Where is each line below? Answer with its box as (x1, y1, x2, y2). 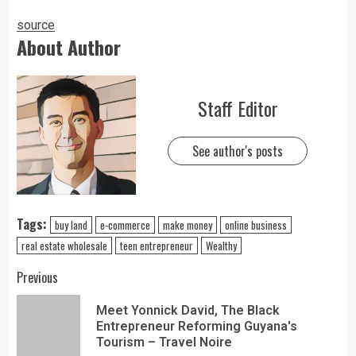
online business (225, 216, 287, 233)
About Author (17, 32, 121, 61)
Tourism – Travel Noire (96, 334, 232, 350)
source (17, 17, 55, 33)
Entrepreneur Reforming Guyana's (96, 318, 297, 334)
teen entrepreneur (120, 237, 193, 253)
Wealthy (206, 237, 237, 253)
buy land (55, 216, 87, 233)
